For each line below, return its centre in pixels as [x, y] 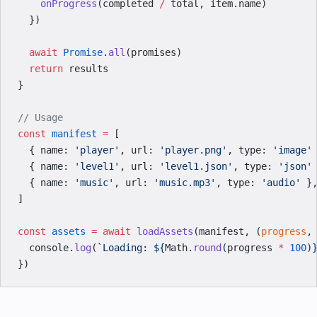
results [86, 69]
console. [46, 248]
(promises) [154, 52]
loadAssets [162, 231]
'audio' [281, 183]
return [40, 69]
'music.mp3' [185, 183]
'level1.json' [196, 166]
